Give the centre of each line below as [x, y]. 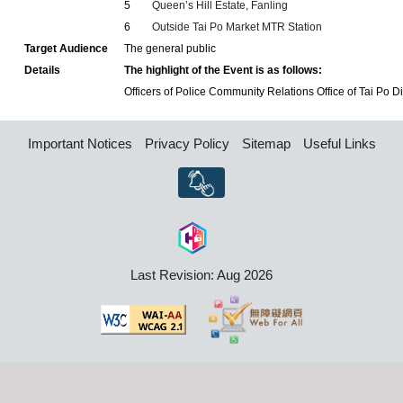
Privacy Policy [187, 143]
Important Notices [80, 143]
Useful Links [339, 143]
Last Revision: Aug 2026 [201, 274]
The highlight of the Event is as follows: [224, 70]
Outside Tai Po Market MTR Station [237, 27]
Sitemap [266, 143]
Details [43, 70]
